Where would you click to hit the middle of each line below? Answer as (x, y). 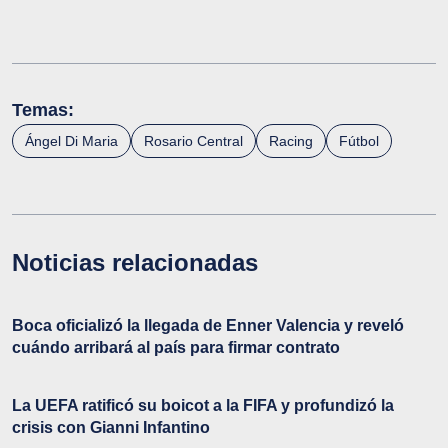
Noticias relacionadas (135, 263)
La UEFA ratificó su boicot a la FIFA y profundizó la (203, 406)
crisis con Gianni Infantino (111, 428)
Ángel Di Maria (71, 141)
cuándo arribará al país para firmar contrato (176, 348)
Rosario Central (193, 141)
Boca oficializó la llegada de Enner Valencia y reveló (208, 326)
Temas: (43, 110)
